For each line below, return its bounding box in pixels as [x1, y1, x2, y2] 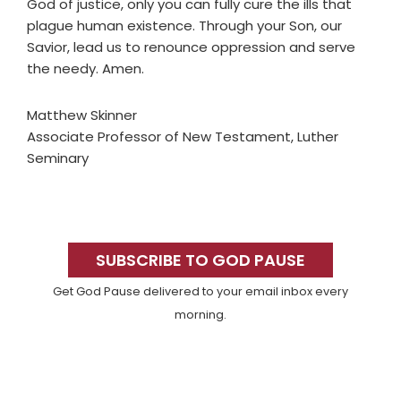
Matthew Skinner [27, 106, 137, 125]
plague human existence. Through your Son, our [27, 16, 342, 36]
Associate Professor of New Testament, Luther [27, 127, 338, 147]
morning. [175, 307, 226, 323]
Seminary [27, 149, 89, 168]
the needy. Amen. [27, 59, 144, 79]
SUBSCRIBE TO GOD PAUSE [96, 249, 305, 272]
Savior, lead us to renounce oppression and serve [27, 38, 355, 57]
